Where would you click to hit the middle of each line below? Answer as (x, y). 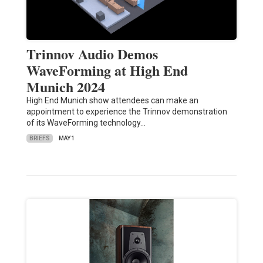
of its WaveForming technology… (86, 123)
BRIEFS (39, 138)
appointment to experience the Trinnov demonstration (127, 112)
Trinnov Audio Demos (92, 54)
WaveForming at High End (107, 70)
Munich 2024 (65, 87)
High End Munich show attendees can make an (112, 101)
